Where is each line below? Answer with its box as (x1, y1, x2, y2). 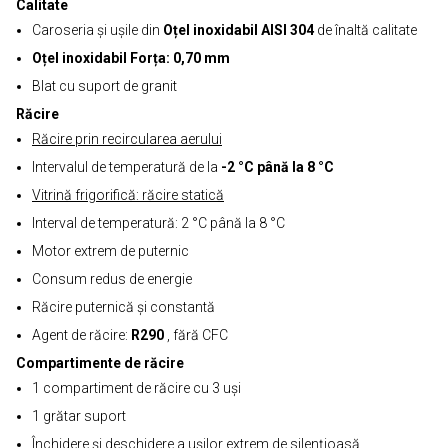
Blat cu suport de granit (32, 78, 177, 94)
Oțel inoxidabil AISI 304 (163, 22, 317, 38)
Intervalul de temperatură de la (32, 159, 221, 175)
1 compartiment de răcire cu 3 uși (32, 380, 241, 396)
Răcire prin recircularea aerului (32, 131, 222, 147)
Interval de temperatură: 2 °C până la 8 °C (32, 215, 285, 231)
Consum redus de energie (32, 271, 192, 287)
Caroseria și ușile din (32, 22, 163, 38)
